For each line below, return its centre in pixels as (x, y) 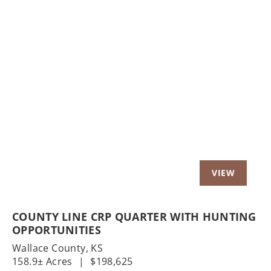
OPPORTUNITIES (57, 230)
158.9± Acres (42, 261)
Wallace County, (52, 248)
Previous (53, 90)
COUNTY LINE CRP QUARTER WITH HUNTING (134, 216)
